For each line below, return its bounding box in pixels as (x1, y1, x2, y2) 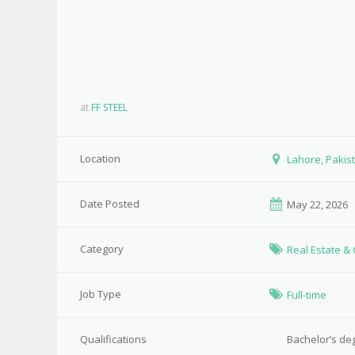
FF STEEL (90, 101, 128, 114)
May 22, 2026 (284, 197, 349, 212)
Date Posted (79, 197, 139, 211)
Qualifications (79, 332, 147, 346)
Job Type (79, 287, 121, 301)
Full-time (287, 288, 327, 302)
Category (79, 242, 124, 256)
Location (79, 151, 120, 166)
